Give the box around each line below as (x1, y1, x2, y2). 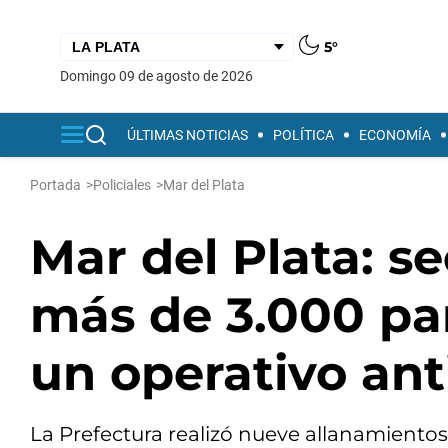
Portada (30, 177, 81, 193)
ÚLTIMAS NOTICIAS (127, 127, 248, 143)
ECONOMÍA (359, 127, 431, 143)
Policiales (93, 177, 151, 193)
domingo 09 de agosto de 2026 (69, 67, 253, 84)
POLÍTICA (273, 127, 334, 143)
